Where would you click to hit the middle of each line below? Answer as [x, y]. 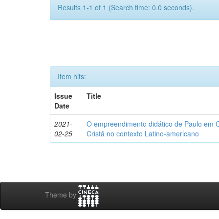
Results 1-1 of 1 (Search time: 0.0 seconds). [126, 7]
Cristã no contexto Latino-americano [143, 133]
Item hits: [72, 76]
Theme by [62, 195]
